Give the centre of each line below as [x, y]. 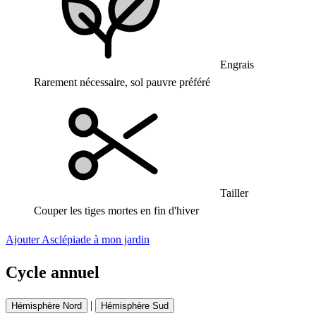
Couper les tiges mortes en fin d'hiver [116, 211]
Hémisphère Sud [135, 305]
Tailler [233, 193]
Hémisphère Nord [47, 305]
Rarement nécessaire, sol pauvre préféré [122, 82]
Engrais [236, 65]
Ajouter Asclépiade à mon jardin [78, 239]
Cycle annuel [53, 272]
